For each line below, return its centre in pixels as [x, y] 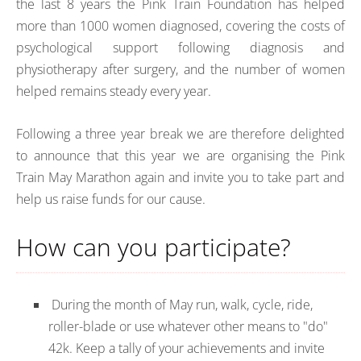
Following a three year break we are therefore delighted [180, 133]
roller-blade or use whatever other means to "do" [188, 326]
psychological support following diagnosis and [180, 48]
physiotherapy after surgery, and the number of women [180, 70]
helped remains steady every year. [114, 91]
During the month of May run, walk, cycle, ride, [180, 304]
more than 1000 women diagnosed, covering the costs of [180, 26]
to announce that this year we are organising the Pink [180, 155]
